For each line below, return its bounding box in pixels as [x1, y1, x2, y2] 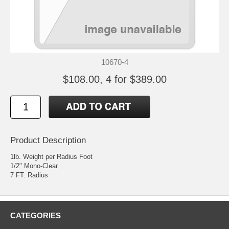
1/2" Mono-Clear [10, 162, 58, 170]
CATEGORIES [10, 211, 61, 220]
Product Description [10, 135, 86, 146]
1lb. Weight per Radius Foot [10, 153, 93, 161]
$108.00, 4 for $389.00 [62, 74, 167, 85]
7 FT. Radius [10, 171, 48, 179]
